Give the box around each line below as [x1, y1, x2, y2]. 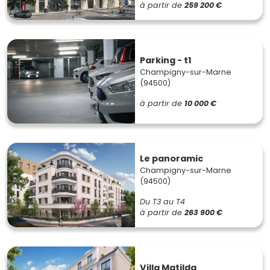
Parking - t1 [140, 54, 192, 66]
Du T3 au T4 [140, 196, 185, 207]
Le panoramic [140, 152, 203, 165]
